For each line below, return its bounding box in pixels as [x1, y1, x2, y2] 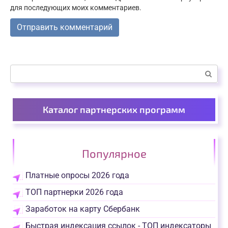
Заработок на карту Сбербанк [25, 204, 140, 214]
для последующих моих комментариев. [10, 4, 141, 13]
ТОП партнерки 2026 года [25, 187, 123, 197]
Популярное [81, 147, 147, 160]
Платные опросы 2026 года [25, 170, 129, 181]
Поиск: [10, 65, 35, 75]
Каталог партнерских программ [43, 104, 185, 116]
